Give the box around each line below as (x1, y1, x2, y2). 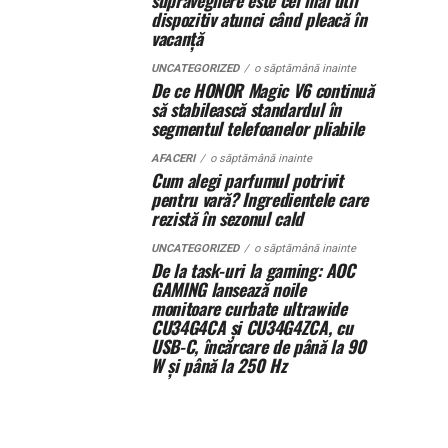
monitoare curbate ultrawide (151, 295, 347, 321)
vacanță (151, 25, 203, 51)
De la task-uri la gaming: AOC (151, 257, 355, 283)
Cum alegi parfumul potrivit (151, 167, 343, 193)
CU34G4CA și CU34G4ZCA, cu (151, 314, 353, 340)
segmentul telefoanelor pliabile (151, 115, 365, 141)
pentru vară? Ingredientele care (151, 186, 369, 212)
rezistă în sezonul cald (151, 205, 303, 231)
